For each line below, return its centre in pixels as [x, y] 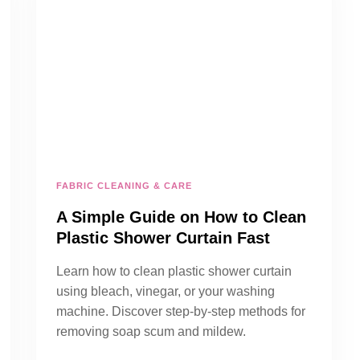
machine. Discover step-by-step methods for [181, 311]
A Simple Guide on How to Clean [181, 217]
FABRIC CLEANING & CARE [124, 186]
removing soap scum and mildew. [151, 331]
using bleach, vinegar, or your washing [166, 291]
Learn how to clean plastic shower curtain [174, 271]
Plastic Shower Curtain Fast [163, 238]
